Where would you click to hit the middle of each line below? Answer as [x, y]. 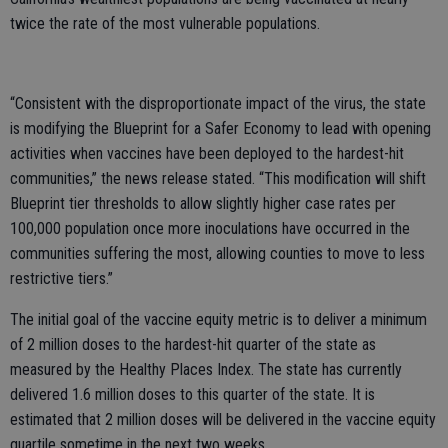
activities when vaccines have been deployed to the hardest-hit [207, 153]
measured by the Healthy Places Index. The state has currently [206, 369]
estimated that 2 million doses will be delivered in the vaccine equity [223, 419]
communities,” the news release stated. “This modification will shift [218, 178]
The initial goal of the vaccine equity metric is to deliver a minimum [218, 319]
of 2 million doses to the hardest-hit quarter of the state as [193, 344]
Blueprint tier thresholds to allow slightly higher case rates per [203, 203]
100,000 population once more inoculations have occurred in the [210, 228]
